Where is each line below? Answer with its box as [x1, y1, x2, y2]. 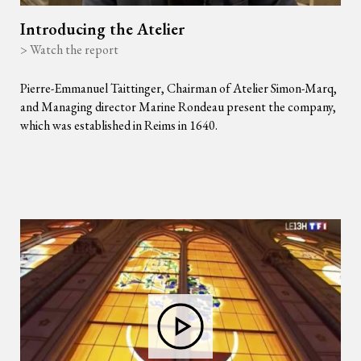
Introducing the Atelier [20, 19, 185, 39]
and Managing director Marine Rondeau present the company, [20, 98, 336, 115]
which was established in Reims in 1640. [20, 117, 218, 134]
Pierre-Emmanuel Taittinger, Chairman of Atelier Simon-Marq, [20, 80, 337, 97]
